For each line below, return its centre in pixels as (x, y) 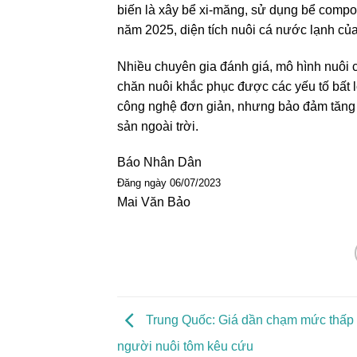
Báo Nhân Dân (159, 163)
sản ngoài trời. (158, 126)
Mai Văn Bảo (154, 202)
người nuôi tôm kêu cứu (185, 346)
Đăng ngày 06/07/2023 (169, 183)
